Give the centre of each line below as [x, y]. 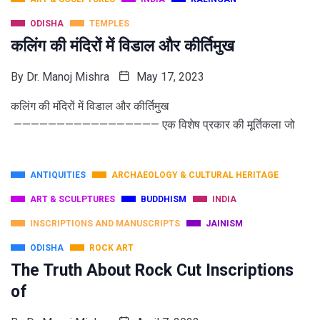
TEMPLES [109, 24]
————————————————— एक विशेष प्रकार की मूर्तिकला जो [153, 125]
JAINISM [224, 224]
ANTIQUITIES [58, 175]
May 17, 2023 [169, 77]
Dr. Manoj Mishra [68, 77]
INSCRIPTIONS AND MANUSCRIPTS [105, 224]
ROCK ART [111, 248]
